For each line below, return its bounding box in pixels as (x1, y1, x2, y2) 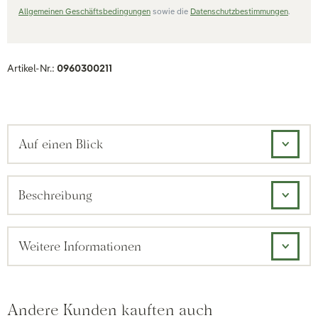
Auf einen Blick (18, 136, 103, 151)
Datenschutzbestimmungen (190, 6, 288, 16)
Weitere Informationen (18, 238, 141, 253)
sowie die (150, 6, 190, 16)
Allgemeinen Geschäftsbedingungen (18, 6, 150, 16)
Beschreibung (18, 187, 92, 202)
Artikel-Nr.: (7, 62, 57, 75)
